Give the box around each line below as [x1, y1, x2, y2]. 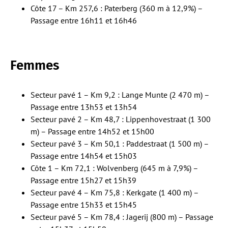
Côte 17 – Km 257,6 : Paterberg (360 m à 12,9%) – [31, 3, 203, 13]
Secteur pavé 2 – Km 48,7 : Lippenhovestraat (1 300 [31, 113, 211, 124]
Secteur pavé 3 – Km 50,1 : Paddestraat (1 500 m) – [31, 138, 209, 149]
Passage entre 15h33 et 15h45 [31, 199, 137, 210]
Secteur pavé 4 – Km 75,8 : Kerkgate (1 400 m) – [31, 187, 198, 197]
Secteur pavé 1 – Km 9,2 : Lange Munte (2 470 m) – [31, 89, 209, 100]
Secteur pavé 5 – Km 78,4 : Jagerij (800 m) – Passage [31, 211, 213, 222]
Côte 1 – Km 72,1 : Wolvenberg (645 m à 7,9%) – [31, 162, 198, 173]
